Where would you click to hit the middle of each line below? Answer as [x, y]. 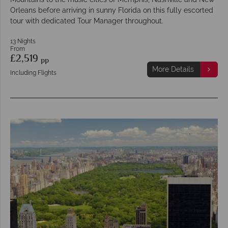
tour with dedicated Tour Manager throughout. [87, 21]
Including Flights [33, 73]
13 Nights [23, 41]
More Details [173, 69]
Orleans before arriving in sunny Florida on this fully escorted [112, 10]
